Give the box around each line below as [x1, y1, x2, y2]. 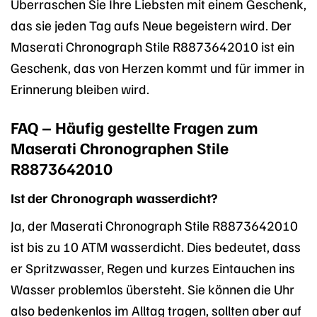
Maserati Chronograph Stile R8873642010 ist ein [11, 38, 294, 55]
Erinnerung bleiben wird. [11, 80, 149, 98]
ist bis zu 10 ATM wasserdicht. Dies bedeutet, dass [11, 238, 301, 255]
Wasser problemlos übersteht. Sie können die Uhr [11, 280, 294, 298]
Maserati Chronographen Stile [11, 137, 229, 158]
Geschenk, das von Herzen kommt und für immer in [11, 59, 304, 76]
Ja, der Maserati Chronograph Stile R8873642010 [11, 217, 298, 234]
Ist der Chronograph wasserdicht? [11, 188, 217, 206]
